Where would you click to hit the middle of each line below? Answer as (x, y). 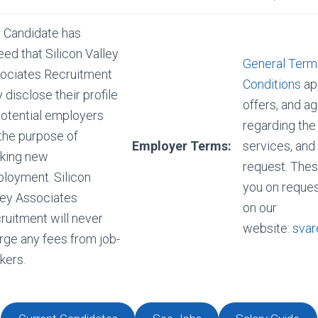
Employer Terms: (182, 146)
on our (260, 208)
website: (268, 228)
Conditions (272, 84)
